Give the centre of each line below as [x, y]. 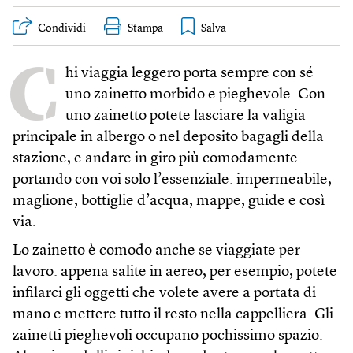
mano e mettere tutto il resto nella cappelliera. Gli [173, 315]
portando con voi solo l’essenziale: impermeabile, [172, 180]
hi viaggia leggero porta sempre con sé [190, 74]
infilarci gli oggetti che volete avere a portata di [164, 294]
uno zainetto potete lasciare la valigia [186, 116]
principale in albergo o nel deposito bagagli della [168, 137]
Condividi [62, 28]
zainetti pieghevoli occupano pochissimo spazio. [168, 336]
